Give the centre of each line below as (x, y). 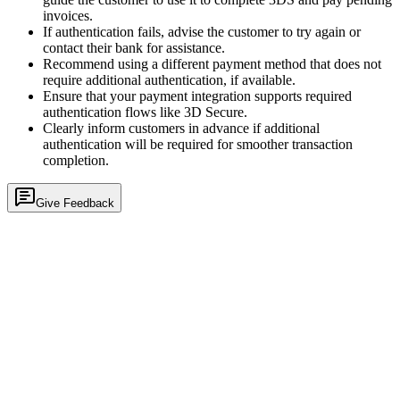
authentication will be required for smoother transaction (198, 145)
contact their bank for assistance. (134, 48)
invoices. (68, 16)
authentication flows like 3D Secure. (145, 112)
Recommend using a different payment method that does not (212, 64)
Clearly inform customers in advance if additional (181, 129)
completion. (76, 161)
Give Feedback (75, 204)
